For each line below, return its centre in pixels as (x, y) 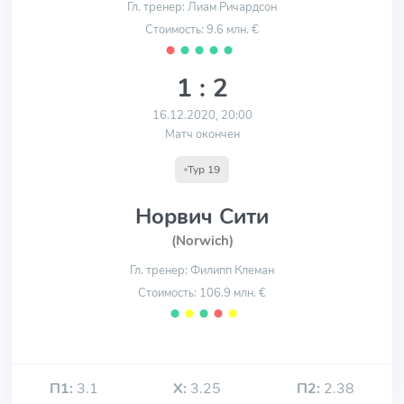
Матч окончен (202, 134)
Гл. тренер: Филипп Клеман (202, 271)
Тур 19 (204, 170)
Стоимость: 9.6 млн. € (202, 30)
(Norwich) (202, 241)
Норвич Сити (202, 216)
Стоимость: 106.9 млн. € (202, 293)
